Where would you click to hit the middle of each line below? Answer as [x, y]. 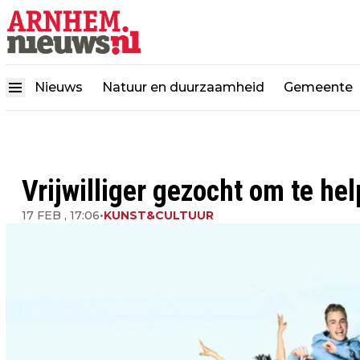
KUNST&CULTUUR [159, 215]
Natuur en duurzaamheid [183, 87]
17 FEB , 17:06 [61, 215]
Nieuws [59, 87]
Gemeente [318, 87]
